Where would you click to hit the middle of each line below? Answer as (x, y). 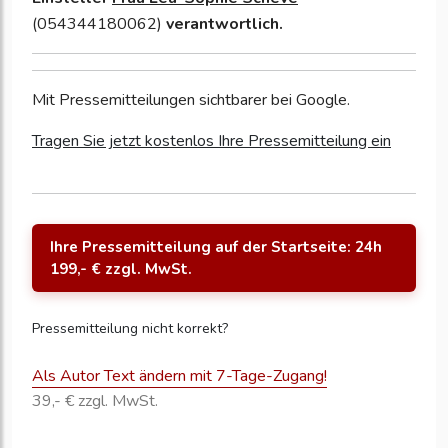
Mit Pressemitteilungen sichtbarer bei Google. (191, 100)
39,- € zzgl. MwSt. (95, 401)
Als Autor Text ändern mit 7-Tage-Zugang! (179, 376)
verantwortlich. (222, 24)
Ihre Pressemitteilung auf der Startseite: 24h (216, 247)
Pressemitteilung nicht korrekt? (130, 329)
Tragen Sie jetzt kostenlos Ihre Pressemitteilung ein (211, 141)
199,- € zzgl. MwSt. (121, 269)
